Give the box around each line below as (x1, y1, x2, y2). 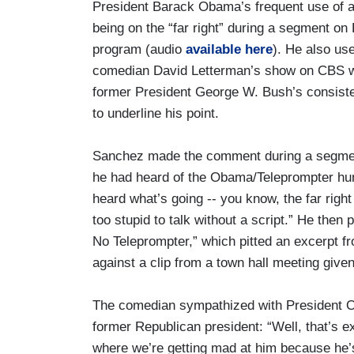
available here (186, 41, 273, 57)
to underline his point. (92, 105, 219, 121)
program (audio (92, 41, 186, 57)
